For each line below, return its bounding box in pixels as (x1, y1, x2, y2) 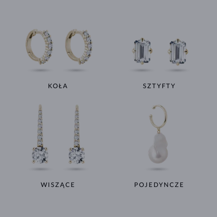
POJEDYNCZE (134, 182, 185, 188)
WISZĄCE (40, 182, 76, 188)
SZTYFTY (142, 83, 176, 90)
